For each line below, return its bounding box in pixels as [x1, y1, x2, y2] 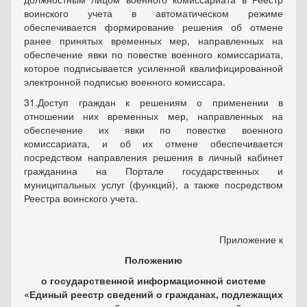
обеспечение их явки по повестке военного [24, 123, 283, 136]
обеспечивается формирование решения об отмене [24, 20, 283, 34]
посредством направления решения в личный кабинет [24, 150, 283, 164]
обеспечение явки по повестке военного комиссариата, [24, 47, 283, 61]
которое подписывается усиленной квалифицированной [24, 61, 283, 75]
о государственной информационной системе [41, 273, 266, 287]
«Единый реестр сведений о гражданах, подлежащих [24, 287, 283, 301]
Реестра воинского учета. [24, 191, 138, 205]
